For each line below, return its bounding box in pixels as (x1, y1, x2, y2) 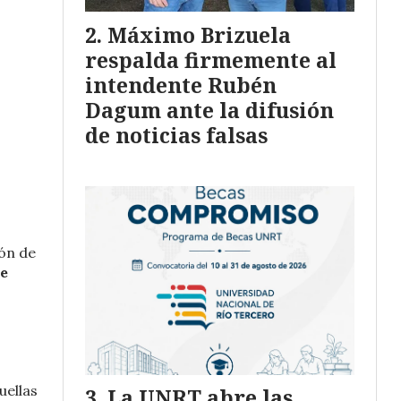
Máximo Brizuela (107, 20, 291, 49)
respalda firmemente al (85, 45, 337, 74)
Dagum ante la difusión (85, 95, 334, 124)
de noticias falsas (85, 120, 268, 149)
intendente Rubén (85, 70, 277, 99)
